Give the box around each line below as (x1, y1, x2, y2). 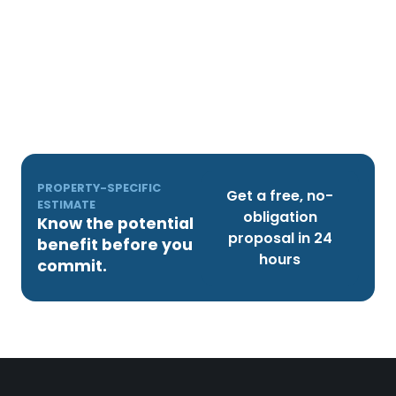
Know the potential (37, 212, 194, 234)
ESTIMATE (37, 196, 96, 212)
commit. (37, 255, 108, 277)
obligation (242, 206, 317, 227)
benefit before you (37, 233, 194, 255)
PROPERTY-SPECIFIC (37, 179, 162, 195)
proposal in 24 (227, 227, 332, 248)
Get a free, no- (226, 185, 334, 206)
